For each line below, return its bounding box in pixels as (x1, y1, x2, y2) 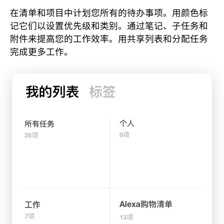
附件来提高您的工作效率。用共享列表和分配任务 (10, 33, 208, 44)
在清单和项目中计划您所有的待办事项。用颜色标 (10, 7, 208, 18)
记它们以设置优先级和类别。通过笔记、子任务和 (10, 20, 208, 31)
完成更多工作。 (10, 46, 73, 57)
